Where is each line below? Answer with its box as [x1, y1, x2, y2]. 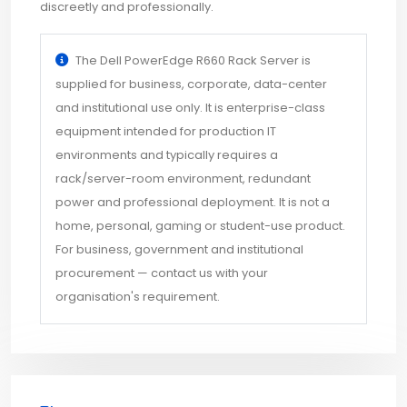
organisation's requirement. [55, 287, 220, 305]
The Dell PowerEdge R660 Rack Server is [75, 51, 311, 69]
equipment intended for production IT [55, 122, 276, 140]
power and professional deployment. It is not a [55, 193, 330, 211]
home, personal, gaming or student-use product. [55, 216, 345, 234]
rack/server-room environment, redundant [55, 169, 311, 187]
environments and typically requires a [55, 145, 278, 164]
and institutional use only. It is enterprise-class [55, 98, 325, 116]
